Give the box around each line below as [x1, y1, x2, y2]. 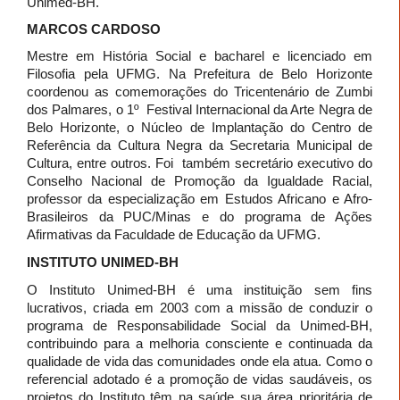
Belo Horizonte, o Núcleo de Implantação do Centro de [27, 119, 372, 135]
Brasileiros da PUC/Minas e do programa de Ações [27, 208, 372, 224]
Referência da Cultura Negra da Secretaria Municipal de [27, 137, 372, 153]
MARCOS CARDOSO [27, 21, 161, 37]
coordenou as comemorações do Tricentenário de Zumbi [27, 83, 372, 99]
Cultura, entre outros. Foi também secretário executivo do [27, 154, 372, 171]
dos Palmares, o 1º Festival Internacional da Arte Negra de [27, 101, 372, 117]
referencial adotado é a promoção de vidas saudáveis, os [27, 371, 372, 387]
